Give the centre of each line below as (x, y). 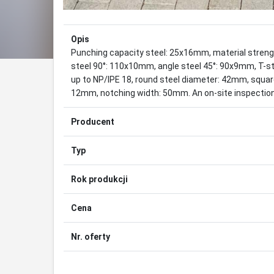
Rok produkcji (99, 180)
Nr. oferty (91, 237)
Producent (93, 122)
